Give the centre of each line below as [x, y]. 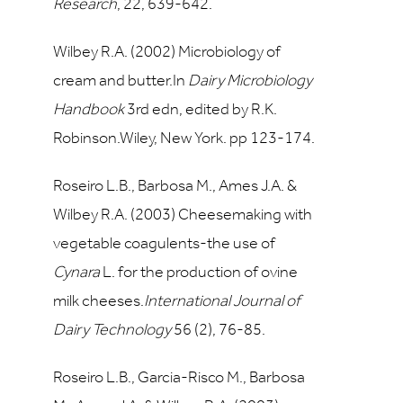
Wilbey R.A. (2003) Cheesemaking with [183, 215]
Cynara [76, 273]
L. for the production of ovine [199, 273]
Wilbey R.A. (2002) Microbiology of [167, 53]
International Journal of [222, 302]
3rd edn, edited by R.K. [201, 110]
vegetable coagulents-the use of [164, 244]
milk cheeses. [99, 302]
